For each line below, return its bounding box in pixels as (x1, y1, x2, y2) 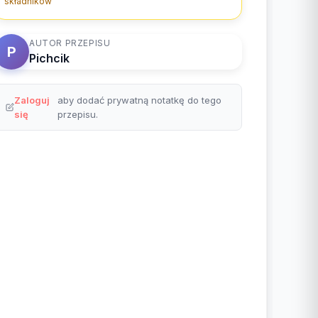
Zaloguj (13, 94, 50, 106)
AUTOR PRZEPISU (29, 38, 111, 49)
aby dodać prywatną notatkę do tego (57, 94, 221, 106)
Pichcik (29, 51, 70, 66)
